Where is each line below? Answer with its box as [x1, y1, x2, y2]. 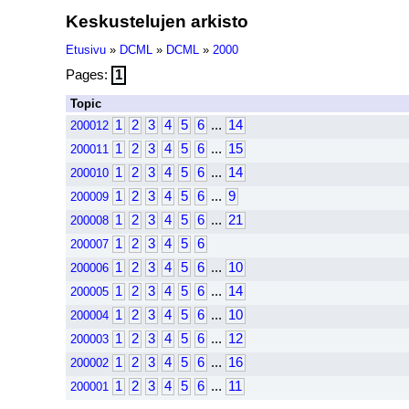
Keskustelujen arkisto [66, 11, 248, 31]
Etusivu [66, 43, 106, 57]
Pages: [66, 68, 111, 82]
